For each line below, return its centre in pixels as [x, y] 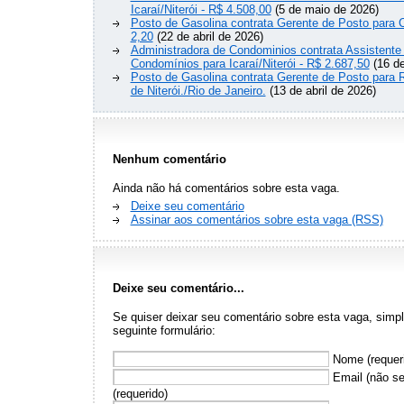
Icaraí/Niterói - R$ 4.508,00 [201, 10]
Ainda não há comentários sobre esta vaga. [226, 188]
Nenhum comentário [169, 160]
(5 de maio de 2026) [325, 10]
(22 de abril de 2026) [208, 37]
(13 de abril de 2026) [321, 91]
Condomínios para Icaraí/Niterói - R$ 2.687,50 [250, 64]
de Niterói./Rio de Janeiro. [198, 91]
